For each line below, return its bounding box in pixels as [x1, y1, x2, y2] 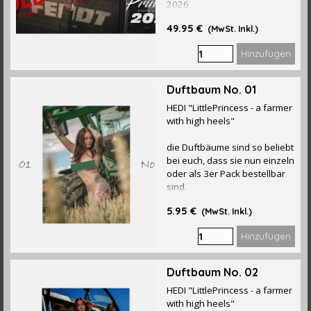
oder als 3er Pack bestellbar [167, 167, 286, 180]
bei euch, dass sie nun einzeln [167, 154, 295, 167]
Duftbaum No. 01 [167, 83, 257, 96]
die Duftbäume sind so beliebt [167, 141, 294, 153]
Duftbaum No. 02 [167, 265, 259, 279]
